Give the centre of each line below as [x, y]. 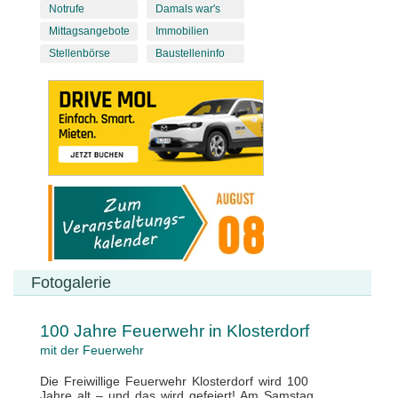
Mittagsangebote [89, 32]
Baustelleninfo [190, 54]
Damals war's [187, 9]
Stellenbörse [79, 54]
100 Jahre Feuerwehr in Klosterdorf [175, 331]
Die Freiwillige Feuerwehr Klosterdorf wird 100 [174, 382]
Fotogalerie [71, 283]
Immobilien [182, 32]
